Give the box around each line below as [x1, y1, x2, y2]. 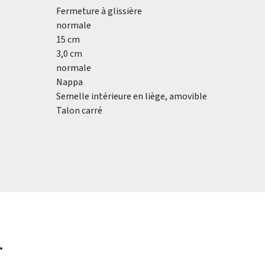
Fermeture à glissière [56, 5, 142, 18]
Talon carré [56, 104, 102, 117]
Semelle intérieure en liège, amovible [56, 90, 207, 103]
